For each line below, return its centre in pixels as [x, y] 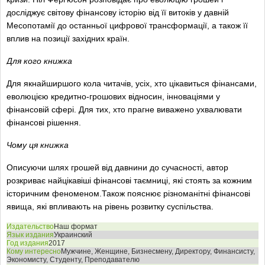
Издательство [30, 227]
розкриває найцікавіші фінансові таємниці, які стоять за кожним [129, 180]
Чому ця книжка [38, 145]
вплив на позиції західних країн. [68, 38]
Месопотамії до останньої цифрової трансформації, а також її [127, 25]
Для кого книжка [39, 61]
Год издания [28, 243]
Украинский [73, 235]
